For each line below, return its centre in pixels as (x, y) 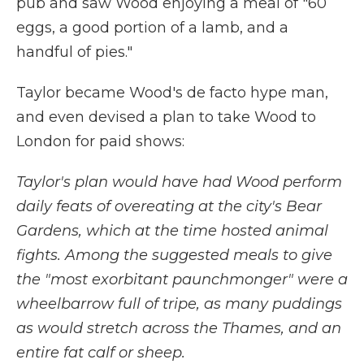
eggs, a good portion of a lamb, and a (152, 28)
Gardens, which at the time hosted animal (172, 231)
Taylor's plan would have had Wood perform (179, 182)
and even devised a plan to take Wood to (166, 117)
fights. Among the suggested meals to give (174, 255)
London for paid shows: (100, 141)
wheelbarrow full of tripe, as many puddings (179, 304)
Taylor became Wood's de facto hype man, (172, 93)
